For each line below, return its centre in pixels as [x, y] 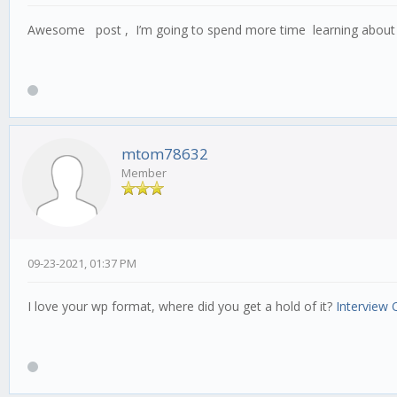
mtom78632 [165, 154]
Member [144, 173]
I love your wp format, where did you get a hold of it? [182, 307]
